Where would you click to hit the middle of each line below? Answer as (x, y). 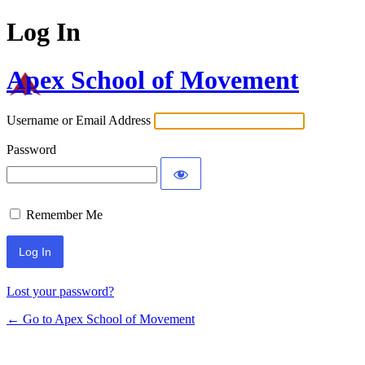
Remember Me (64, 215)
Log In (44, 32)
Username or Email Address (79, 121)
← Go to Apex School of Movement (101, 319)
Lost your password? (60, 292)
